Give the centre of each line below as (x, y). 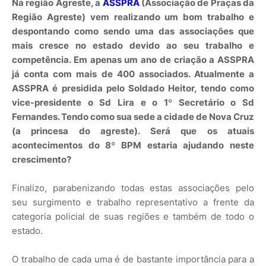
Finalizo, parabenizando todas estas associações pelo (133, 188)
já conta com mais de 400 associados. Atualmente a (133, 74)
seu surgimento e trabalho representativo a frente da (133, 202)
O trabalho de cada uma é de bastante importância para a (133, 259)
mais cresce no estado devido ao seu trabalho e (133, 45)
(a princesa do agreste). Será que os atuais (133, 131)
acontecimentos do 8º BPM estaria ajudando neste (133, 145)
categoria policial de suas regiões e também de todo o (133, 216)
